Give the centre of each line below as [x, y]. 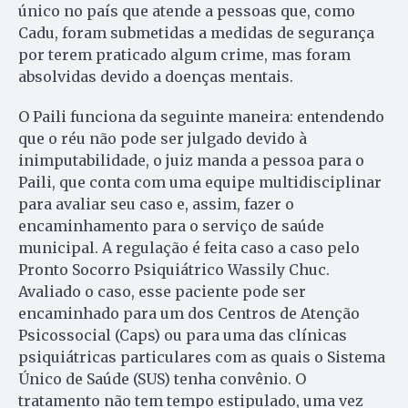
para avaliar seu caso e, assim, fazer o [156, 204]
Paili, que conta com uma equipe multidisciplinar [200, 182]
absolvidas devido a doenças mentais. [156, 76]
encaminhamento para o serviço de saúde [171, 225]
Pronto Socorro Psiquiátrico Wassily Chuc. [174, 269]
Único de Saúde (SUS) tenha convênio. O [162, 378]
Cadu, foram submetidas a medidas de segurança [196, 32]
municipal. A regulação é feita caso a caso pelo [189, 247]
